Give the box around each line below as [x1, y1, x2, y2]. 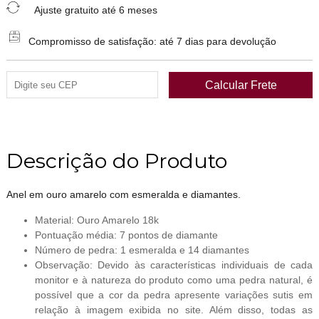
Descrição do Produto [6, 148, 227, 174]
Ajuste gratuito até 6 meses [19, 4, 157, 16]
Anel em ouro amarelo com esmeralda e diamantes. [6, 189, 241, 201]
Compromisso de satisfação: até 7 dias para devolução [22, 36, 276, 48]
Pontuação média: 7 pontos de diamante [34, 229, 218, 241]
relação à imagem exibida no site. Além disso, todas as [34, 303, 313, 315]
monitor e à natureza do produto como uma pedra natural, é [34, 273, 313, 286]
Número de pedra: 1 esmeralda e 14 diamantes [34, 244, 249, 256]
